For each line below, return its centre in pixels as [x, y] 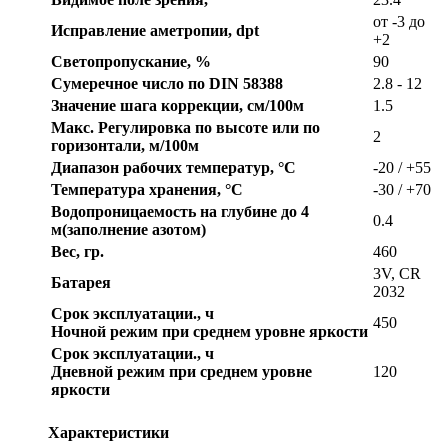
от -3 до [399, 22]
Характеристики [108, 432]
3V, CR [397, 274]
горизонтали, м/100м [125, 146]
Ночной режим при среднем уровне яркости [209, 332]
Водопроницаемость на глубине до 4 [180, 212]
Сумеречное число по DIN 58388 [167, 84]
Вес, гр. [77, 252]
